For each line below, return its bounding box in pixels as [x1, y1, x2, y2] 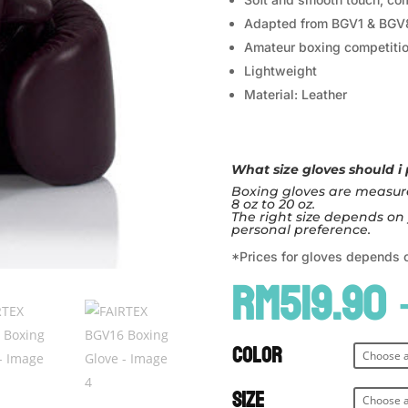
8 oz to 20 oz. [230, 195, 315, 212]
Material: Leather [243, 86, 347, 102]
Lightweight [243, 62, 317, 78]
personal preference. [230, 220, 371, 238]
